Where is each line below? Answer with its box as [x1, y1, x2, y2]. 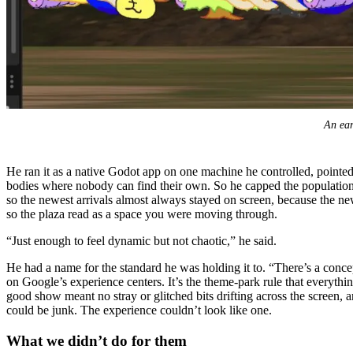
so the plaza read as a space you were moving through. [6, 207, 277, 221]
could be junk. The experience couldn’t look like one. [6, 303, 272, 318]
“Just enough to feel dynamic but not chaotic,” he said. [6, 234, 277, 248]
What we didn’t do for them [6, 332, 187, 349]
